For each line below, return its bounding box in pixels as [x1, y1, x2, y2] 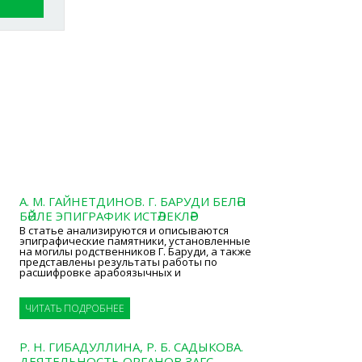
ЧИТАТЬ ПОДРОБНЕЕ [24, 301, 124, 315]
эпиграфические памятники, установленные [19, 234, 250, 248]
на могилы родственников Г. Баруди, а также [19, 244, 251, 259]
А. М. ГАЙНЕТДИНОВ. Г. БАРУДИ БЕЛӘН [19, 193, 246, 209]
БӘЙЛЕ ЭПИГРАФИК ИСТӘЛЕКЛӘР [19, 208, 198, 224]
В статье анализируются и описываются [19, 223, 229, 238]
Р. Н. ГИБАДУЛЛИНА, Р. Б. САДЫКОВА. [19, 339, 243, 355]
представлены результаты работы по [19, 255, 217, 269]
